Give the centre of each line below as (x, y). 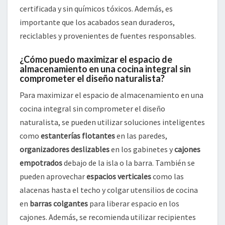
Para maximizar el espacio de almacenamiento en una (111, 95)
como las (167, 177)
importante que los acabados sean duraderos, (97, 22)
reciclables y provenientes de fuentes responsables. (108, 36)
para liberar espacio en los (134, 204)
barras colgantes (59, 204)
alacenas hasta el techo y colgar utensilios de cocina (109, 190)
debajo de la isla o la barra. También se (129, 163)
